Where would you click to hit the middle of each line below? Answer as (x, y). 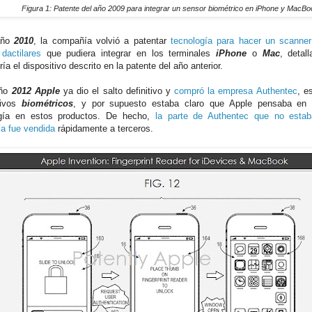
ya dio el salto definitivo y (117, 91)
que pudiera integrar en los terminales (128, 53)
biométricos (47, 103)
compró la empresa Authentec (236, 91)
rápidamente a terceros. (104, 128)
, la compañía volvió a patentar (102, 41)
